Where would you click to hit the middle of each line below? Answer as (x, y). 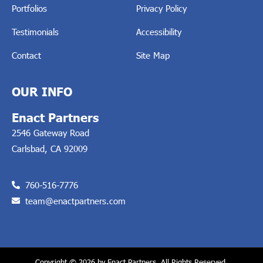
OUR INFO (42, 91)
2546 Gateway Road (50, 132)
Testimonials (35, 31)
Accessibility (159, 31)
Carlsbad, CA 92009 (50, 148)
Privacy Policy (161, 8)
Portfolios (29, 8)
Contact (26, 55)
